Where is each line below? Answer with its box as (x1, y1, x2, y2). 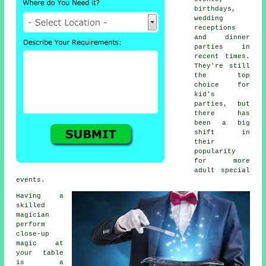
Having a (16, 192, 64, 200)
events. (16, 176, 46, 184)
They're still (194, 62, 250, 70)
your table (16, 249, 64, 257)
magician (16, 211, 50, 219)
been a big (194, 119, 250, 127)
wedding (194, 15, 224, 23)
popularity (194, 148, 236, 156)
